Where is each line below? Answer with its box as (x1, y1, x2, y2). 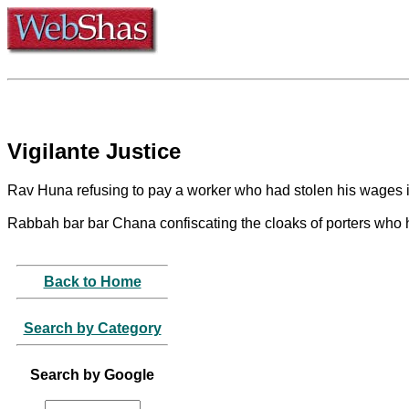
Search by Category (23, 320, 162, 336)
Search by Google (30, 366, 154, 383)
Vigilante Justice (7, 138, 181, 163)
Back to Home (43, 273, 142, 289)
